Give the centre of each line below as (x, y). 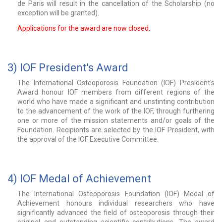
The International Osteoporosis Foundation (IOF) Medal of (116, 194)
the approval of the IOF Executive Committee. (88, 139)
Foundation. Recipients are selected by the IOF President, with (116, 130)
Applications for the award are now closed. (84, 28)
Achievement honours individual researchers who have (116, 203)
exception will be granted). (58, 13)
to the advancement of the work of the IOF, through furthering (116, 111)
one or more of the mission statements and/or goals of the (116, 121)
